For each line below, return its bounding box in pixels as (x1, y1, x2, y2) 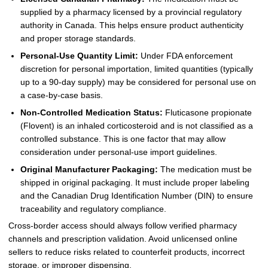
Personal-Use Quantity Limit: (20, 51, 138, 60)
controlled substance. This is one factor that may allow (20, 134, 226, 144)
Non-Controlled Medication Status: (20, 108, 163, 117)
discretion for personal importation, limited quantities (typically (20, 64, 253, 74)
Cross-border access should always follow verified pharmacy (8, 221, 237, 231)
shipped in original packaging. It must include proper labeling (20, 178, 249, 187)
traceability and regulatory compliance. (20, 204, 166, 214)
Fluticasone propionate (162, 108, 252, 117)
